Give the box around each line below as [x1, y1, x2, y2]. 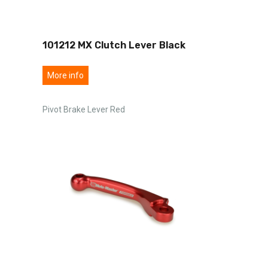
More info [47, 70, 84, 80]
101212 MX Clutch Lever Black [42, 39, 185, 51]
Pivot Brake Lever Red [42, 104, 125, 114]
